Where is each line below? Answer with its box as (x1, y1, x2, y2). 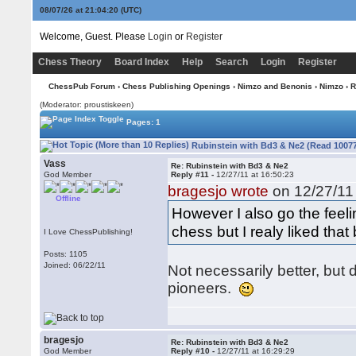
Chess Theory (37, 56, 102, 68)
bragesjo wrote (168, 183, 269, 199)
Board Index (114, 56, 169, 68)
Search (215, 56, 248, 68)
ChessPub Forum (48, 82, 115, 91)
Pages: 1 (124, 117, 161, 126)
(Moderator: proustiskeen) (40, 100, 134, 109)
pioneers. (168, 280, 240, 296)
